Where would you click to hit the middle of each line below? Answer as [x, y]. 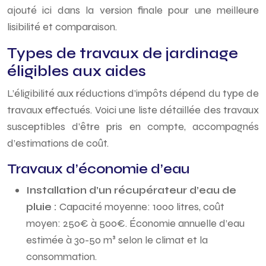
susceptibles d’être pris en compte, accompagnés [133, 126]
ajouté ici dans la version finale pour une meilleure [133, 10]
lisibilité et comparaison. [62, 27]
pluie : [43, 207]
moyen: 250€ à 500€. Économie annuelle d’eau [135, 223]
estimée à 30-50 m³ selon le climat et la [117, 240]
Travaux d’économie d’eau [98, 169]
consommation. [61, 256]
